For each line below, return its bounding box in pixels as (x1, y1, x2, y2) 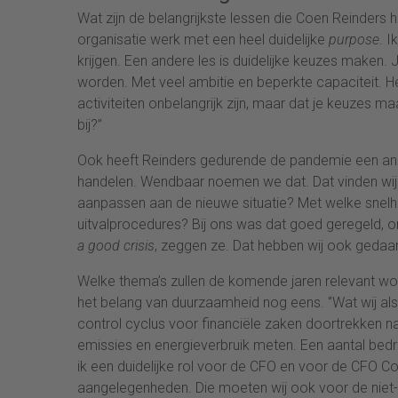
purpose (329, 30, 379, 48)
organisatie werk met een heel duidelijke (77, 30, 329, 48)
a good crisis (77, 236, 155, 254)
